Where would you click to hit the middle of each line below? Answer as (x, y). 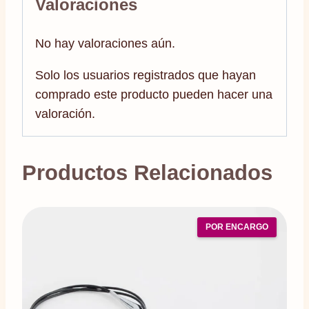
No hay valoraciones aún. (105, 43)
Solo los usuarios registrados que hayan (146, 75)
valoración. (65, 113)
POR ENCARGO (237, 227)
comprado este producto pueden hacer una (154, 94)
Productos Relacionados (147, 172)
